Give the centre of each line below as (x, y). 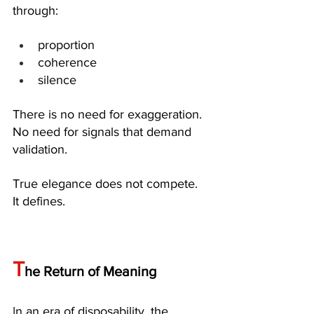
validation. (40, 149)
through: (35, 10)
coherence (67, 62)
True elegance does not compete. (107, 183)
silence (57, 80)
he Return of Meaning (90, 271)
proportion (66, 45)
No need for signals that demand (104, 131)
